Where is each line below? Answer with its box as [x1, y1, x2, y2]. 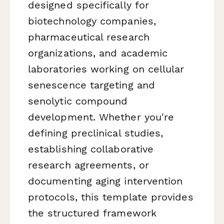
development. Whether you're [28, 111, 174, 123]
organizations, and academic [28, 47, 168, 59]
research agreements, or [28, 159, 149, 171]
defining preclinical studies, [28, 127, 163, 139]
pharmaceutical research [28, 31, 149, 43]
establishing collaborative [28, 143, 154, 155]
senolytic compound [28, 95, 128, 107]
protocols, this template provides [28, 191, 193, 203]
